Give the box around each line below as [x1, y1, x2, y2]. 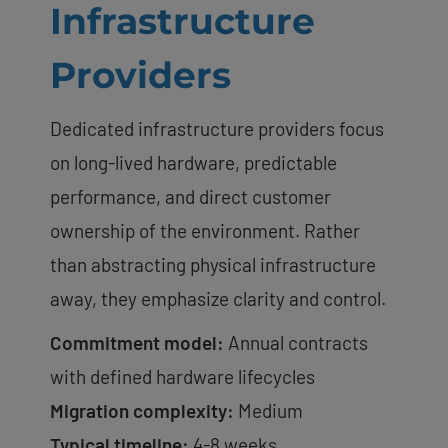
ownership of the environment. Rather [50, 218, 360, 242]
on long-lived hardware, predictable [50, 150, 337, 174]
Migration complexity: [50, 398, 234, 422]
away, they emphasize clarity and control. [50, 286, 386, 310]
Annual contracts [224, 330, 368, 354]
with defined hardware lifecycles [50, 364, 315, 388]
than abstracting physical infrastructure [50, 252, 376, 276]
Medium [234, 398, 303, 422]
